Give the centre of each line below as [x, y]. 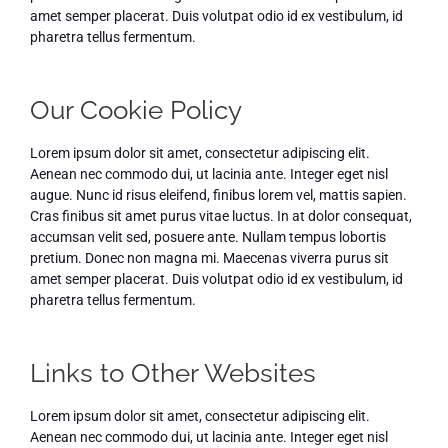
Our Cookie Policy [135, 109]
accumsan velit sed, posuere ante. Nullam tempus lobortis [207, 236]
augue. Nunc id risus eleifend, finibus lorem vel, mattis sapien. [218, 194]
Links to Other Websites [172, 372]
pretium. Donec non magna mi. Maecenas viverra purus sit [209, 257]
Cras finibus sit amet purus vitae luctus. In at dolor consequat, [220, 215]
